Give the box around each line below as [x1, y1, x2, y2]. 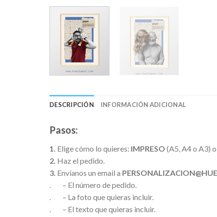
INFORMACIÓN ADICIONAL [100, 101, 186, 109]
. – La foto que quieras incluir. [49, 192, 154, 202]
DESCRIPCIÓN [49, 101, 94, 109]
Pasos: [49, 124, 78, 136]
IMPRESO [131, 144, 165, 154]
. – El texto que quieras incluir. [49, 204, 155, 214]
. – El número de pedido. [49, 180, 137, 190]
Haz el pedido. [56, 156, 105, 166]
